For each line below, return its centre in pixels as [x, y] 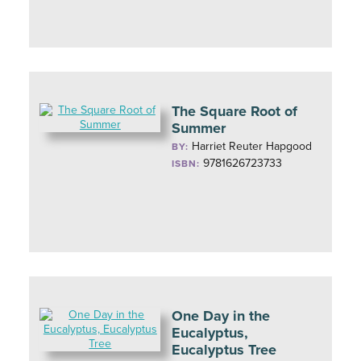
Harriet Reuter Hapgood [252, 146]
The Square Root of [235, 111]
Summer [199, 128]
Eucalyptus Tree [224, 350]
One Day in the [221, 316]
